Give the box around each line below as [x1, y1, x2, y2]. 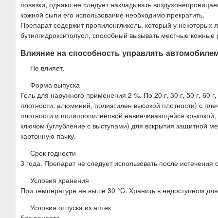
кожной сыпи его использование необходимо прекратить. [20, 9, 204, 19]
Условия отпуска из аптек [30, 202, 111, 213]
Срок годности [30, 148, 76, 158]
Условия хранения [30, 175, 89, 185]
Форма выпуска [30, 80, 80, 90]
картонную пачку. [20, 131, 76, 141]
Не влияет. [30, 63, 65, 73]
